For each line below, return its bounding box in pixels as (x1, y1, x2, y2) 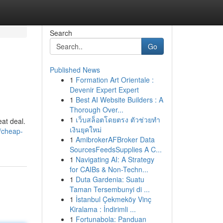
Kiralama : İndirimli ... (69, 204, 136, 214)
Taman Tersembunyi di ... (69, 184, 150, 194)
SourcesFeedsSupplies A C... (69, 144, 162, 154)
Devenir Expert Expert (69, 85, 139, 95)
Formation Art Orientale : (75, 75, 154, 85)
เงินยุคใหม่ (69, 124, 102, 134)
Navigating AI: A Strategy (75, 154, 154, 164)
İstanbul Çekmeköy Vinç (75, 194, 151, 204)
